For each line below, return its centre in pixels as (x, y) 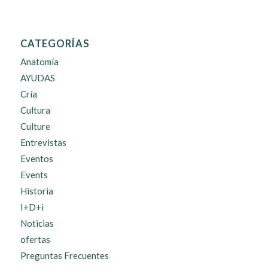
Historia (36, 191)
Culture (35, 126)
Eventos (36, 158)
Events (34, 174)
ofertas (35, 239)
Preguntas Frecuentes (64, 255)
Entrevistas (43, 142)
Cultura (35, 110)
